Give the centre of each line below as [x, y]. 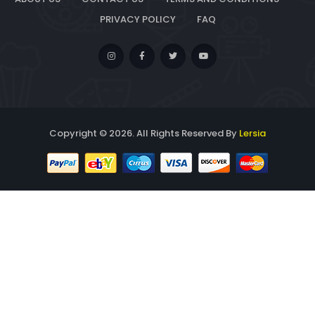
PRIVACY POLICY [137, 20]
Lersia [252, 134]
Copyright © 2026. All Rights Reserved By [144, 134]
